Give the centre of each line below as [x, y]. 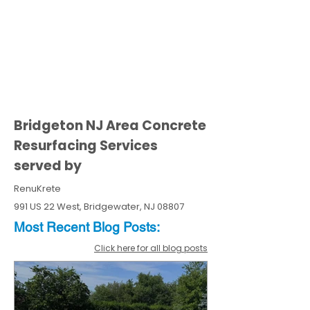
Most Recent [53, 227]
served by [48, 166]
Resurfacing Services [86, 146]
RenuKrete [37, 189]
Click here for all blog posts [151, 248]
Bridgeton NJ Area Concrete [110, 126]
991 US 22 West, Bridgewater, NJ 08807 [99, 207]
